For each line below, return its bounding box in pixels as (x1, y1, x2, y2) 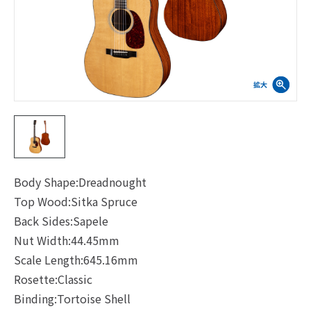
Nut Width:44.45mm (14, 232, 119, 249)
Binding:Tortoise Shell (14, 290, 131, 307)
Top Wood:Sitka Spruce (14, 193, 137, 210)
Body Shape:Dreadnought (14, 174, 146, 190)
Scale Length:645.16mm (14, 251, 138, 268)
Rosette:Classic (14, 271, 92, 287)
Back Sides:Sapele (14, 212, 108, 229)
